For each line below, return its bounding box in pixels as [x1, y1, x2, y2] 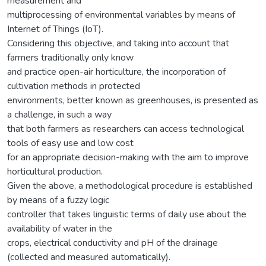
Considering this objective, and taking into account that [7, 36, 229, 50]
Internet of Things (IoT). [7, 22, 103, 36]
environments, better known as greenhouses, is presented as [7, 93, 258, 107]
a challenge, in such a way [7, 107, 112, 121]
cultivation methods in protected [7, 79, 140, 93]
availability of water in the [7, 221, 112, 235]
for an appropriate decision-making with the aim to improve [7, 150, 249, 164]
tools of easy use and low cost [7, 136, 134, 150]
